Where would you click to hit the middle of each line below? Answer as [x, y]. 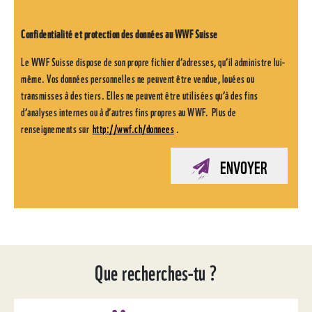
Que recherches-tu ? [156, 272]
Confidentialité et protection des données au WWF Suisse [121, 34]
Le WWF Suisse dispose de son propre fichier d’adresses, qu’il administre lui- [153, 62]
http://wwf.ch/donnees [133, 128]
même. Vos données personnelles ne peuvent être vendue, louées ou [138, 78]
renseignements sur [57, 128]
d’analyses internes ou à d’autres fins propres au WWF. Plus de [128, 112]
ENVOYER [243, 166]
